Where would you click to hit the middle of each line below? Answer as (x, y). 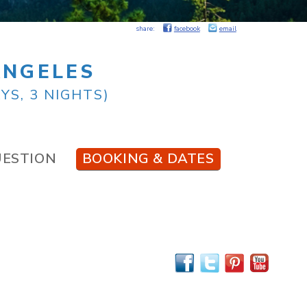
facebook (187, 29)
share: (148, 29)
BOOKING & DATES (148, 159)
